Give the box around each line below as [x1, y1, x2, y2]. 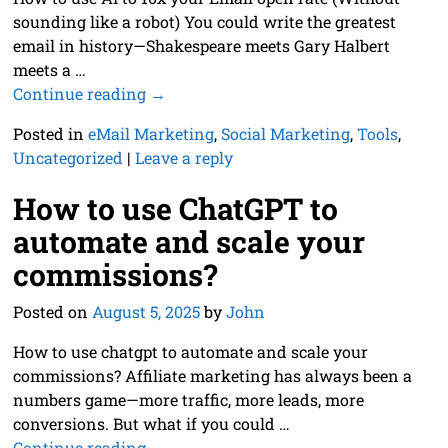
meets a [12, 58, 75, 80]
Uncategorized [12, 146, 123, 168]
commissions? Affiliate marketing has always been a [12, 365, 412, 387]
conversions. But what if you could [12, 413, 279, 435]
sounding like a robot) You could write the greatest [12, 10, 396, 32]
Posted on [12, 301, 92, 323]
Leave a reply [134, 146, 233, 168]
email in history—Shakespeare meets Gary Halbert [12, 34, 390, 56]
